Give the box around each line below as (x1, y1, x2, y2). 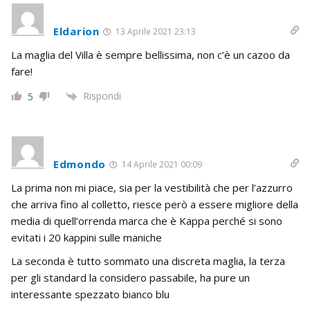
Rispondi (83, 89, 121, 102)
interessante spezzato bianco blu (11, 286, 170, 301)
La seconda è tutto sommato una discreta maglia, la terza (11, 253, 285, 268)
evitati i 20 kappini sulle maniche (11, 230, 162, 244)
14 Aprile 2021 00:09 (119, 158, 202, 170)
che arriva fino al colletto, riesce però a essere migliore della (11, 197, 298, 211)
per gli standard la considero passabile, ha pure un (11, 270, 250, 284)
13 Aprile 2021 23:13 (113, 25, 196, 37)
